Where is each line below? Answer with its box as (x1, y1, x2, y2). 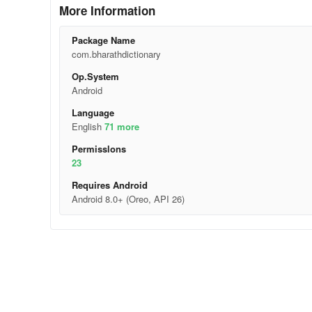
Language (71, 106, 114, 119)
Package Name (71, 33, 135, 47)
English (71, 120, 104, 133)
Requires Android (71, 178, 148, 192)
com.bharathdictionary (71, 47, 161, 61)
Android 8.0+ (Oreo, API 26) (71, 192, 185, 205)
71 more (104, 120, 139, 133)
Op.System (71, 70, 119, 83)
